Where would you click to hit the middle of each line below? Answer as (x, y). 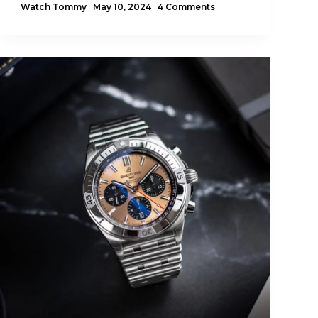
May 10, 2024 (122, 7)
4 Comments (186, 7)
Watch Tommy (53, 7)
